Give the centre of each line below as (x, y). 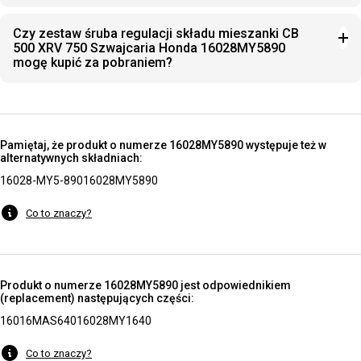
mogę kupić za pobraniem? (93, 62)
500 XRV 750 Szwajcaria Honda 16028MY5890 (149, 48)
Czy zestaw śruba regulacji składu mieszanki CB (156, 33)
